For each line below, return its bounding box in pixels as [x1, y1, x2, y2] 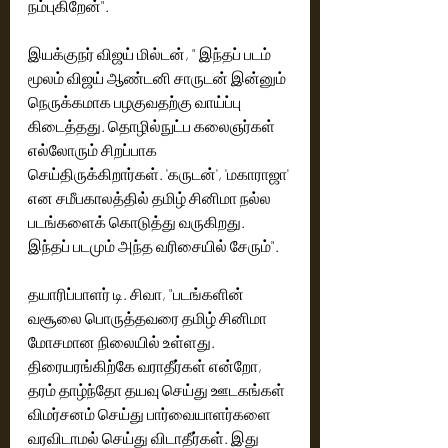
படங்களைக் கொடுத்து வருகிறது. [28, 212, 248, 231]
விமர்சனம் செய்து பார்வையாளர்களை [28, 404, 274, 423]
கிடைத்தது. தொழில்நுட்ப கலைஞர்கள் [28, 116, 278, 135]
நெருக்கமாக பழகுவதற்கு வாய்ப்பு [28, 92, 244, 111]
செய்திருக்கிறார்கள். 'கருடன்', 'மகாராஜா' [28, 164, 292, 183]
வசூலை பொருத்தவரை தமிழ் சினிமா [28, 308, 270, 327]
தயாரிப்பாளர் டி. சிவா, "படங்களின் [28, 284, 247, 303]
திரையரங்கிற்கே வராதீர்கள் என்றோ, [28, 356, 265, 375]
